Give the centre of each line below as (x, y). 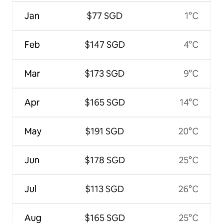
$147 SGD (105, 44)
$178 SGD (105, 160)
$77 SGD (105, 15)
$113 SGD (105, 189)
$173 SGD (105, 73)
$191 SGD (105, 131)
